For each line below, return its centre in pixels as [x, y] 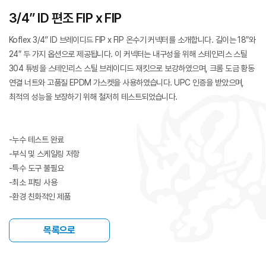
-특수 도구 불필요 [37, 168]
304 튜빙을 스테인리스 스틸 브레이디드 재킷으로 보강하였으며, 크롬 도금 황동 [132, 68]
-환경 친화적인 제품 [40, 197]
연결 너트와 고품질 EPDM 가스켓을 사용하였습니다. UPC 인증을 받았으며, [126, 83]
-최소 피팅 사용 [33, 182]
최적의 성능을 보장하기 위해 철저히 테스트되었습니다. [93, 97]
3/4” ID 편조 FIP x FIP [65, 18]
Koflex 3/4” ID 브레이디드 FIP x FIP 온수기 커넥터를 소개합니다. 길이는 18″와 [132, 40]
